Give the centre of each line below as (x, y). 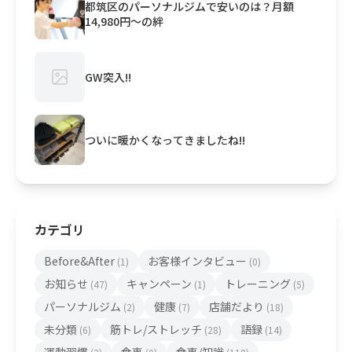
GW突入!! (108, 77)
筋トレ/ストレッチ (157, 330)
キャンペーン (160, 284)
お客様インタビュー (198, 261)
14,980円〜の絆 (124, 22)
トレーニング (259, 284)
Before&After (81, 261)
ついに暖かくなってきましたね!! (165, 139)
